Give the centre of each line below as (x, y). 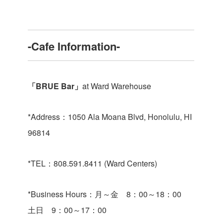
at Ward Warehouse (117, 86)
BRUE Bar (55, 86)
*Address (44, 116)
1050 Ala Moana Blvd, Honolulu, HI (130, 116)
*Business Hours (57, 194)
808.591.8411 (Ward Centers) (105, 163)
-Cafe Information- (74, 46)
